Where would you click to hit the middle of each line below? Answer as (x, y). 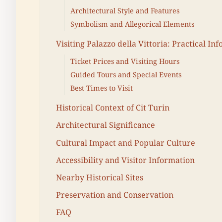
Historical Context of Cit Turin (113, 108)
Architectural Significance (106, 125)
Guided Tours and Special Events (126, 75)
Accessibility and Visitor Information (125, 160)
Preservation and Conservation (115, 195)
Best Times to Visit (102, 88)
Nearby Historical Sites (100, 177)
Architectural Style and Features (125, 10)
